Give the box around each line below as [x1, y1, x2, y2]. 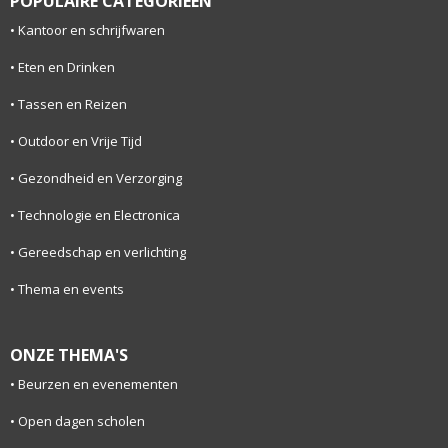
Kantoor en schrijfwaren [17, 21, 165, 40]
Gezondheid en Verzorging [17, 169, 182, 188]
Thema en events [17, 280, 124, 299]
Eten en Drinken [17, 58, 115, 77]
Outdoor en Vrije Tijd [17, 132, 142, 151]
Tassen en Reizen [17, 95, 127, 114]
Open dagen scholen [17, 412, 145, 431]
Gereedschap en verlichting [17, 243, 186, 262]
